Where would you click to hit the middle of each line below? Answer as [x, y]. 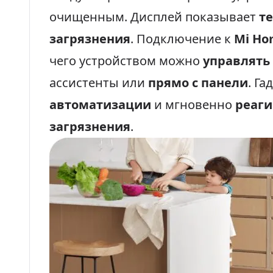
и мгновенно [193, 105]
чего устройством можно [126, 61]
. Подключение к [182, 39]
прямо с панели [198, 83]
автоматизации [100, 105]
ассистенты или [99, 83]
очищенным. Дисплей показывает [154, 17]
